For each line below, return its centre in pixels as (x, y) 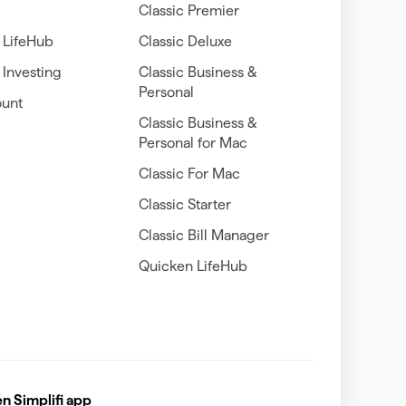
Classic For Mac (189, 173)
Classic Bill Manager (203, 235)
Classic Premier (188, 10)
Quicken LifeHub (193, 266)
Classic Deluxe (185, 41)
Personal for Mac (193, 142)
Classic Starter (184, 204)
